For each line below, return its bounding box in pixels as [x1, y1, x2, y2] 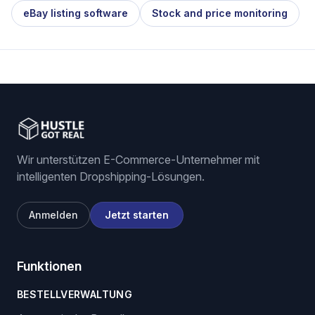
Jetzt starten [105, 209, 169, 221]
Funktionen [17, 259, 82, 274]
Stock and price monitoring [152, 7, 288, 19]
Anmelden [29, 209, 78, 221]
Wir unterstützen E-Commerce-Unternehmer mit [17, 153, 259, 167]
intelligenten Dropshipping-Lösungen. [17, 169, 205, 184]
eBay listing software [23, 7, 128, 19]
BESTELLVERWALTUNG [17, 288, 132, 300]
